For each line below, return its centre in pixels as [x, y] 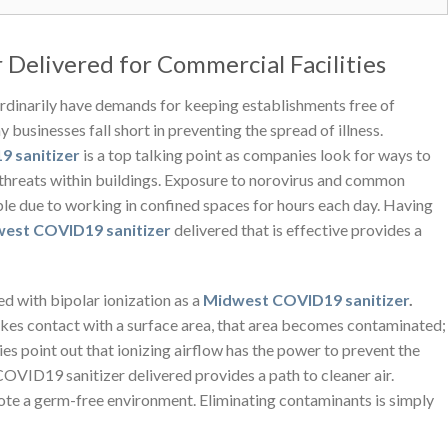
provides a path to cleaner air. [293, 374]
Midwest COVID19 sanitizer [306, 299]
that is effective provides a [330, 229]
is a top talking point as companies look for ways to [255, 154]
